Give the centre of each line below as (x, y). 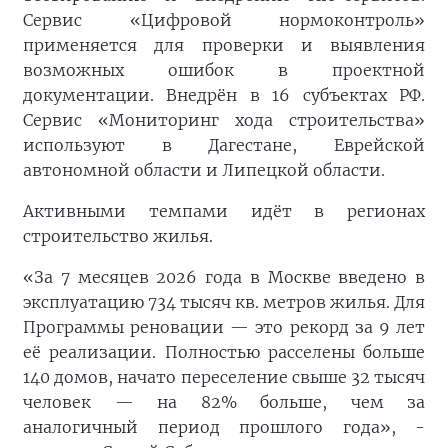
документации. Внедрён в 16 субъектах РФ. (224, 95)
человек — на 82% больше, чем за (224, 402)
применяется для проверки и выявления (224, 45)
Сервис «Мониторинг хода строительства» (224, 120)
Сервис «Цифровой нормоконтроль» (224, 20)
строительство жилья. (118, 236)
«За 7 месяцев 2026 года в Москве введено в (224, 277)
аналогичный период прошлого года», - (224, 427)
